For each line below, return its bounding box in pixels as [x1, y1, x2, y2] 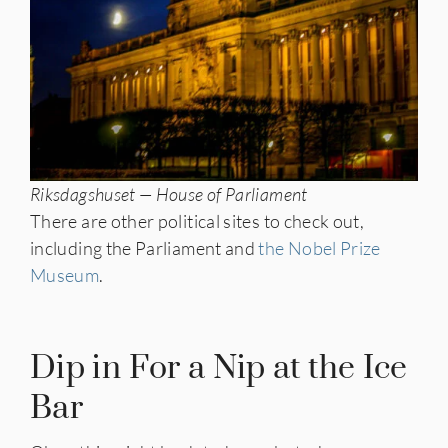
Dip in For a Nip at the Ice [30, 348, 408, 390]
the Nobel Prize [258, 237, 381, 260]
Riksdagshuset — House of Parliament [30, 183, 308, 206]
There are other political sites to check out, [30, 210, 365, 233]
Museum [30, 264, 100, 287]
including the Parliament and [30, 237, 259, 260]
